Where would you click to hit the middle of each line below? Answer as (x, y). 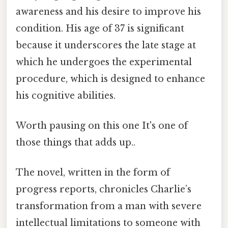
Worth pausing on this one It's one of (102, 126)
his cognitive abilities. (66, 95)
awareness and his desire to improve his (108, 11)
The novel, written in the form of (93, 173)
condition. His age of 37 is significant (100, 28)
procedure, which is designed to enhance (110, 79)
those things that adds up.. (76, 143)
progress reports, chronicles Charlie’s (104, 190)
